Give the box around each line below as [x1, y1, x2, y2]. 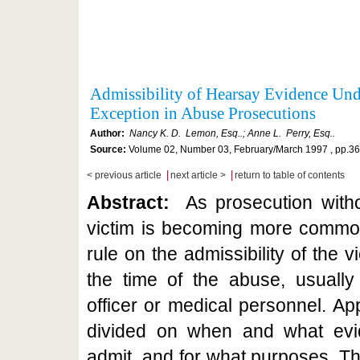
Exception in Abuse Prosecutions [90, 104, 324, 122]
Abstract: [87, 192, 178, 213]
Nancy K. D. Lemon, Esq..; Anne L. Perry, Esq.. [129, 128, 335, 139]
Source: [90, 144, 126, 155]
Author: [90, 128, 129, 139]
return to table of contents [235, 170, 345, 181]
